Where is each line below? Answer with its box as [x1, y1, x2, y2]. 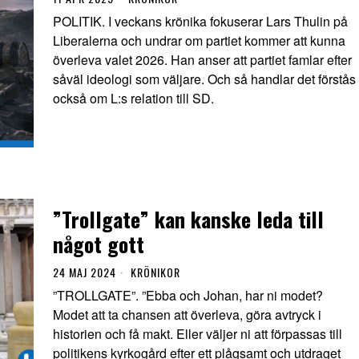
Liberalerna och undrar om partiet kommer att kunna [53, 31, 345, 50]
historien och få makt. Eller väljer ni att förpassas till [53, 324, 342, 343]
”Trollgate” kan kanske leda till [53, 203, 324, 235]
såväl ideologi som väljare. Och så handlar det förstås [53, 70, 356, 89]
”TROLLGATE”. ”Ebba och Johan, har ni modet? [53, 285, 323, 305]
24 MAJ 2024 [53, 263, 116, 280]
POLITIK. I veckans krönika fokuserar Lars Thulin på [53, 12, 348, 31]
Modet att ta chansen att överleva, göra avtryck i [53, 305, 321, 324]
